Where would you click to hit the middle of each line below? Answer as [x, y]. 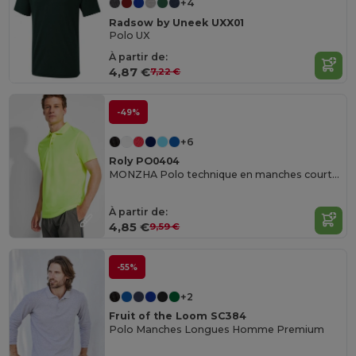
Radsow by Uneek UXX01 [177, 22]
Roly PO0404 [145, 161]
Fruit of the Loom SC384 [178, 316]
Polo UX [130, 35]
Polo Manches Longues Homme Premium [217, 329]
